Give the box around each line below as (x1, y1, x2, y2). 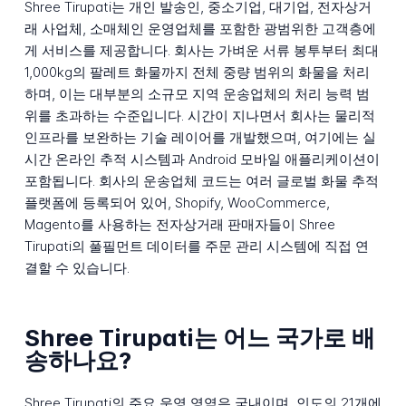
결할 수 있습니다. (24, 258, 130, 276)
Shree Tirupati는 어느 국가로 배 (24, 323, 375, 352)
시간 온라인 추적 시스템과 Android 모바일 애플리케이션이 (24, 150, 380, 168)
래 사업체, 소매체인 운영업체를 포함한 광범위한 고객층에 (24, 19, 376, 37)
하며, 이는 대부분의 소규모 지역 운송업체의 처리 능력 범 (24, 84, 370, 102)
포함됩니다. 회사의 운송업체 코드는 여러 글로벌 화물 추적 (24, 171, 379, 189)
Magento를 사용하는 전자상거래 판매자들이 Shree (24, 215, 335, 233)
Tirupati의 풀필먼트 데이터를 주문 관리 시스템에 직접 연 (24, 237, 369, 255)
